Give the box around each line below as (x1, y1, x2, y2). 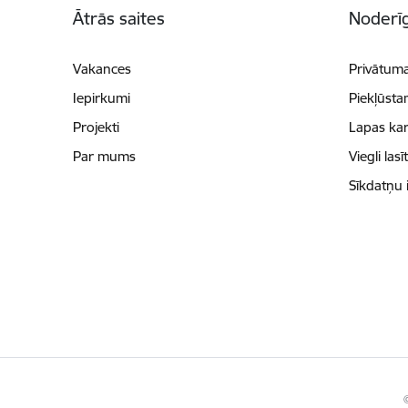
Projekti (72, 117, 119, 136)
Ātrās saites (72, 6, 165, 29)
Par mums (72, 147, 136, 165)
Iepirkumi (72, 88, 130, 107)
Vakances (72, 59, 131, 77)
